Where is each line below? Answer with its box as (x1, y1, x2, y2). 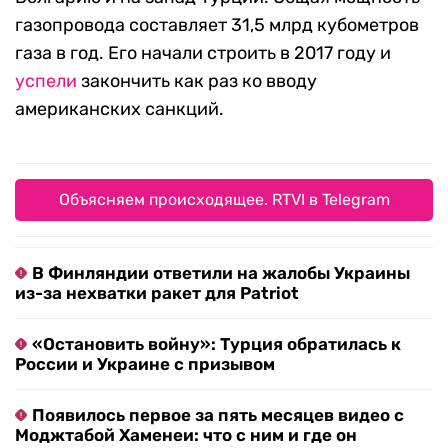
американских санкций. (15, 98, 224, 121)
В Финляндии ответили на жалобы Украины (32, 263, 410, 284)
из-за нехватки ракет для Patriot (15, 283, 299, 304)
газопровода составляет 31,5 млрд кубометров (15, 14, 419, 37)
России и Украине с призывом (15, 354, 275, 375)
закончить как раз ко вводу (77, 70, 317, 93)
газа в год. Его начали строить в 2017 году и (15, 42, 391, 65)
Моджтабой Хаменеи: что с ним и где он (15, 425, 357, 446)
